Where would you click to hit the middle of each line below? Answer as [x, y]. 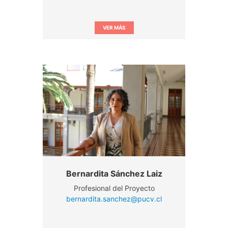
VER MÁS [114, 27]
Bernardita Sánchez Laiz [114, 173]
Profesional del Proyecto [114, 188]
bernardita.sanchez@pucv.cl [114, 198]
